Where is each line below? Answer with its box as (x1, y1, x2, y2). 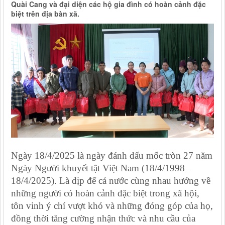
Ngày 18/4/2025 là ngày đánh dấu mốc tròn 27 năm (11, 150, 212, 161)
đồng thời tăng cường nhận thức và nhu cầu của (11, 213, 195, 224)
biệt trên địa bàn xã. (11, 9, 79, 19)
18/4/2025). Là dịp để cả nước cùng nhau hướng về (11, 175, 210, 186)
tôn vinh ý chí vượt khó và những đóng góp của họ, (11, 200, 213, 211)
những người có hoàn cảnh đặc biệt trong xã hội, (11, 188, 199, 199)
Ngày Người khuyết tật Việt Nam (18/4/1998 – (11, 163, 192, 174)
